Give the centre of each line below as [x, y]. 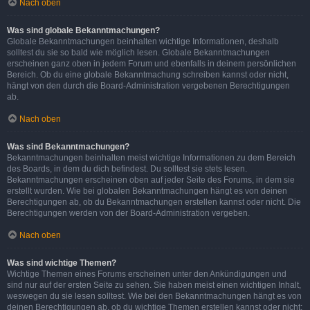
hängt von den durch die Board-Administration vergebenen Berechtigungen [148, 85]
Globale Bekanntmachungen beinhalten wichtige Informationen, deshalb [143, 41]
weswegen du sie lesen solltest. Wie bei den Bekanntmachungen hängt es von [154, 296]
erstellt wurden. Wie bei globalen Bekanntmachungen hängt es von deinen [147, 191]
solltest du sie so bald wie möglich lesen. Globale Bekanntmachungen [138, 52]
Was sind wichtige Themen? [62, 263]
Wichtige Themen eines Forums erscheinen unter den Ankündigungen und [147, 274]
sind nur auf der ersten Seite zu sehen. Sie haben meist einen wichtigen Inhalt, [154, 285]
